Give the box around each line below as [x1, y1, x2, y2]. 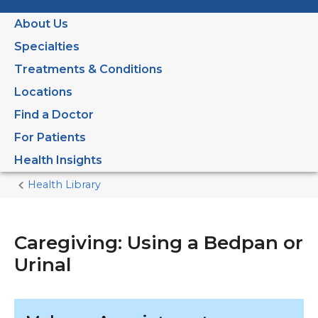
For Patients [14, 131, 86, 145]
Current [101, 185, 141, 199]
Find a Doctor [14, 108, 94, 122]
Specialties [14, 40, 79, 54]
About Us [14, 17, 68, 31]
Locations [14, 85, 72, 99]
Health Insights [14, 153, 102, 168]
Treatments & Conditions [14, 62, 163, 77]
